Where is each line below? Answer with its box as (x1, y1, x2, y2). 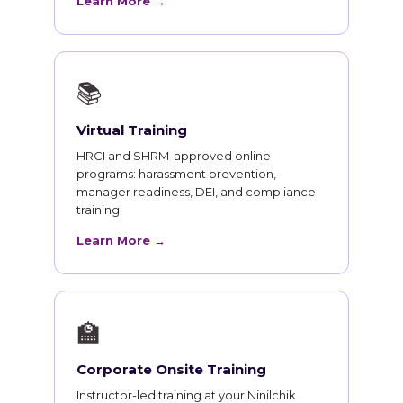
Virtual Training (76, 121, 187, 139)
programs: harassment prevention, (76, 166, 276, 182)
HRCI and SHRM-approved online (76, 148, 271, 164)
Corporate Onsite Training (76, 361, 266, 379)
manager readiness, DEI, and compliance (76, 184, 316, 200)
